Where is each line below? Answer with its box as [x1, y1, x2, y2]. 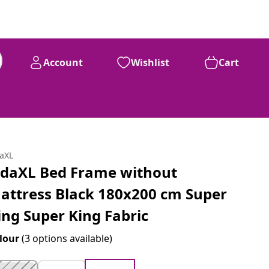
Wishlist [131, 56, 169, 69]
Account [43, 56, 83, 69]
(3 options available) [22, 232, 113, 245]
